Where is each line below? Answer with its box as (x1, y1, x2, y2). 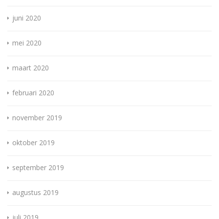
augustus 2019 (12, 188, 59, 197)
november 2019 (12, 113, 62, 123)
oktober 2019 (12, 138, 55, 148)
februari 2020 (12, 88, 54, 98)
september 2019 (12, 163, 64, 173)
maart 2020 (12, 63, 49, 73)
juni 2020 (12, 13, 41, 23)
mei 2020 (12, 38, 42, 48)
